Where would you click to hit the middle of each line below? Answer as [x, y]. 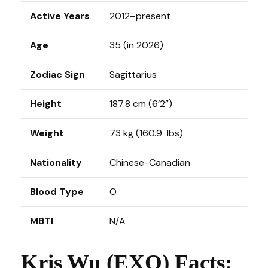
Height [46, 104]
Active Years [60, 16]
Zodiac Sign [57, 74]
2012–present [140, 16]
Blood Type [57, 192]
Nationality [56, 162]
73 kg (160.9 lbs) [146, 133]
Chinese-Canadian [150, 162]
